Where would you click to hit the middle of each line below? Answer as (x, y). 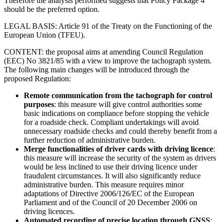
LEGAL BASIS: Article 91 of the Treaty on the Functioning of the (108, 26)
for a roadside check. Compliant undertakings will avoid (111, 122)
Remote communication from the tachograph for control (118, 95)
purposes (39, 104)
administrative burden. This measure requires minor (104, 184)
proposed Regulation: (37, 78)
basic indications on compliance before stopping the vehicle (116, 113)
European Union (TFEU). (45, 35)
